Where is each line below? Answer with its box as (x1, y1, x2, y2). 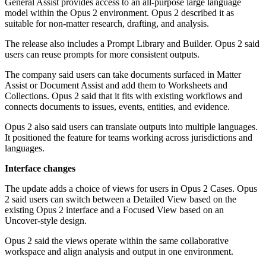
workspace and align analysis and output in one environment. (5, 246, 233, 257)
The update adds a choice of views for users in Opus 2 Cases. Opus (5, 183, 257, 194)
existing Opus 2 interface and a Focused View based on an (5, 205, 224, 216)
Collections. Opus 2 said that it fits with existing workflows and (5, 91, 242, 102)
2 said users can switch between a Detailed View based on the (5, 194, 236, 205)
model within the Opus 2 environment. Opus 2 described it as (5, 8, 234, 18)
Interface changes (5, 163, 75, 174)
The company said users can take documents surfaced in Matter (5, 69, 241, 80)
